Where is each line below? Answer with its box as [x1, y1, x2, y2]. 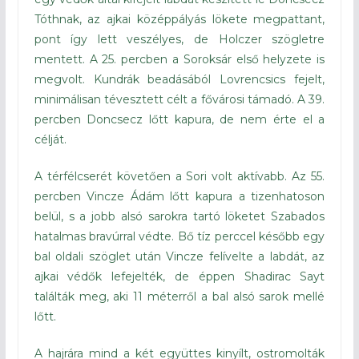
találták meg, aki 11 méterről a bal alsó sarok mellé [34, 289, 325, 305]
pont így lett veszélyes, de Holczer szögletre [34, 32, 325, 47]
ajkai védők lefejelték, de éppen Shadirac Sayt [34, 269, 325, 284]
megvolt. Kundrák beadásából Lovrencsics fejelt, [34, 72, 325, 87]
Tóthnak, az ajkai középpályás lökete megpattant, [34, 12, 325, 27]
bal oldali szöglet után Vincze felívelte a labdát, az [34, 249, 325, 264]
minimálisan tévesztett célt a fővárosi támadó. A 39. [34, 92, 325, 107]
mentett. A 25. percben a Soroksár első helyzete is [34, 52, 325, 67]
